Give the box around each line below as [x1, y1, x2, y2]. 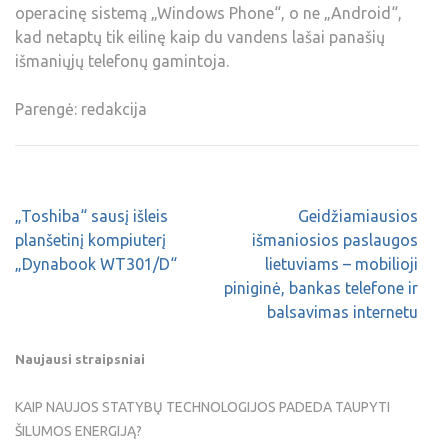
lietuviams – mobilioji [265, 255, 418, 274]
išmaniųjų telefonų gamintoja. [15, 52, 229, 71]
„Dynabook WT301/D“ [15, 255, 177, 274]
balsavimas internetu [267, 303, 418, 322]
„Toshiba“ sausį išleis [15, 207, 168, 226]
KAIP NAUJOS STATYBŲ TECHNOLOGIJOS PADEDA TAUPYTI [15, 398, 390, 415]
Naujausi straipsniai [15, 352, 145, 368]
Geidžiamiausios [298, 207, 418, 226]
